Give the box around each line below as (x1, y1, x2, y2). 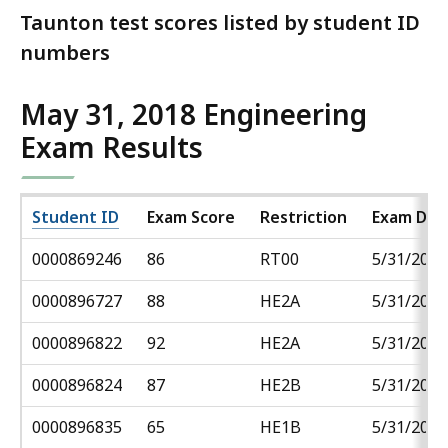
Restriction (260, 206, 347, 229)
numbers (20, 39, 110, 67)
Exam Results (20, 128, 203, 167)
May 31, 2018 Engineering (20, 95, 367, 134)
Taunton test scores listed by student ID (20, 9, 420, 37)
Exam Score (147, 206, 235, 229)
